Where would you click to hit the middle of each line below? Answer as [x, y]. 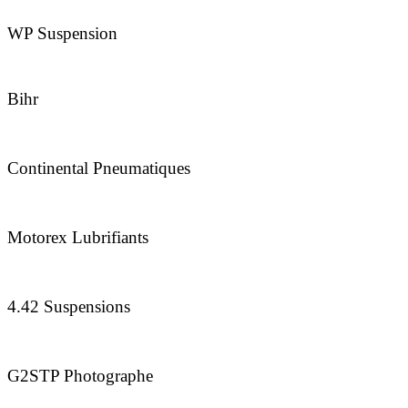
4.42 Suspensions [69, 307]
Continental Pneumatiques [99, 168]
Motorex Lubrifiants [78, 238]
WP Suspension [62, 34]
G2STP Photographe [80, 376]
